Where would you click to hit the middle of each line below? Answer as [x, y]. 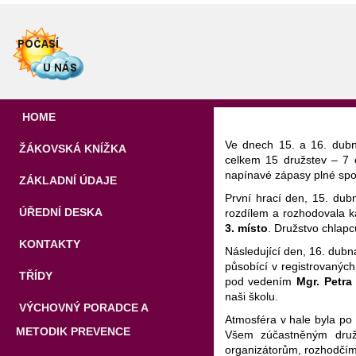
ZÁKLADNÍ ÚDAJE [66, 180]
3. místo [246, 228]
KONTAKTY [48, 244]
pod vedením [261, 281]
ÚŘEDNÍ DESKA [59, 212]
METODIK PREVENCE [73, 331]
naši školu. [251, 296]
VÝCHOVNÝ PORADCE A [82, 308]
